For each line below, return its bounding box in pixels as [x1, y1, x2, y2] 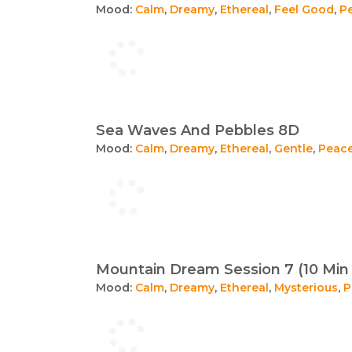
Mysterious [274, 280, 338, 295]
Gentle [274, 141, 313, 156]
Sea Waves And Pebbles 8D [96, 122, 299, 139]
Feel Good [274, 2, 334, 16]
